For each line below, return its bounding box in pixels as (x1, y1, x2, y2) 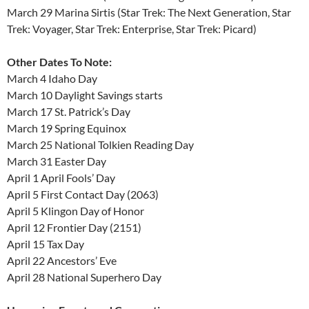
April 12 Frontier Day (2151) (7, 220, 141, 234)
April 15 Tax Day (7, 237, 84, 250)
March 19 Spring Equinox (7, 121, 126, 134)
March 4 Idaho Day (7, 71, 97, 85)
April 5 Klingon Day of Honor (7, 203, 144, 217)
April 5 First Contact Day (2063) (7, 187, 159, 201)
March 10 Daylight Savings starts (7, 88, 163, 101)
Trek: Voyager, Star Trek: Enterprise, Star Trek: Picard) (7, 21, 257, 35)
